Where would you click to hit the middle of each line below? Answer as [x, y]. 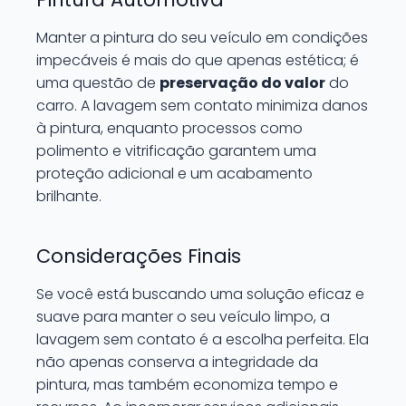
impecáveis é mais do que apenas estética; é [198, 60]
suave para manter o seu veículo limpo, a [183, 317]
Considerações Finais [139, 256]
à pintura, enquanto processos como [169, 128]
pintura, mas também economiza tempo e [187, 385]
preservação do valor [242, 83]
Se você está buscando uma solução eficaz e [200, 294]
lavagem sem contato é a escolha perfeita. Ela [203, 339]
